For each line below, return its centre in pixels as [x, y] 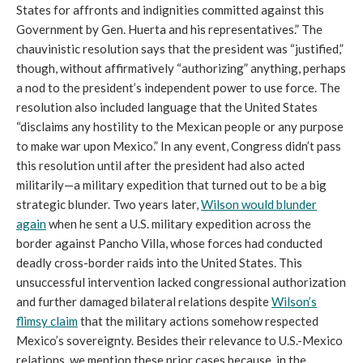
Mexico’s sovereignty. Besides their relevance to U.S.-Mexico [179, 341]
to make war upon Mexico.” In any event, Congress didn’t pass [179, 146]
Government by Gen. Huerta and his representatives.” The [169, 30]
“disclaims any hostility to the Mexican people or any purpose [180, 127]
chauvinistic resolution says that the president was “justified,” [180, 49]
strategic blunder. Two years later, [109, 205]
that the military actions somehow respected [198, 321]
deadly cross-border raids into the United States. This [159, 263]
